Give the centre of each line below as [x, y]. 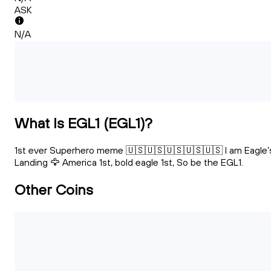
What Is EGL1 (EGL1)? [83, 123]
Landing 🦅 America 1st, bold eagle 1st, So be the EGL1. [129, 162]
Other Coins [54, 189]
